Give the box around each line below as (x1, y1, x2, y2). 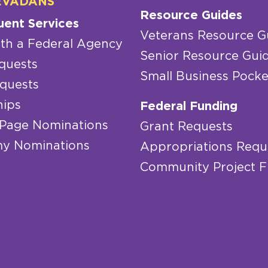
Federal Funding (140, 100, 237, 112)
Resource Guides (140, 9, 242, 22)
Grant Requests (140, 120, 233, 133)
